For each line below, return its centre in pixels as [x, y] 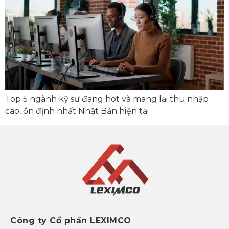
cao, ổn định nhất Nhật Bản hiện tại [77, 111]
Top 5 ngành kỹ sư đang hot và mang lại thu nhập [107, 99]
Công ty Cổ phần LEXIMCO [71, 221]
